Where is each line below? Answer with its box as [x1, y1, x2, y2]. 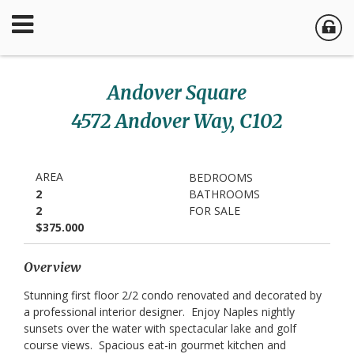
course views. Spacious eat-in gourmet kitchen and [24, 337, 286, 352]
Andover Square [107, 81, 247, 105]
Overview [24, 259, 81, 275]
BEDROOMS [189, 170, 253, 185]
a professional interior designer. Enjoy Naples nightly [24, 304, 295, 319]
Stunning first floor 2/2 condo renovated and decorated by [24, 288, 322, 303]
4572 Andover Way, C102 [71, 109, 283, 134]
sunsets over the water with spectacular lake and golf [24, 321, 296, 336]
